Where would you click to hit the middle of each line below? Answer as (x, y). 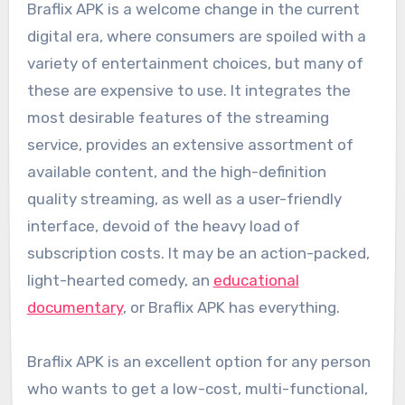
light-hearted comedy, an (120, 280)
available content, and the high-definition (176, 171)
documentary (75, 307)
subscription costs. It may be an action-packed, (198, 253)
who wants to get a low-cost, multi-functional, (197, 388)
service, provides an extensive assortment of (190, 144)
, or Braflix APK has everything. (231, 307)
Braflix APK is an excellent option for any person (198, 361)
